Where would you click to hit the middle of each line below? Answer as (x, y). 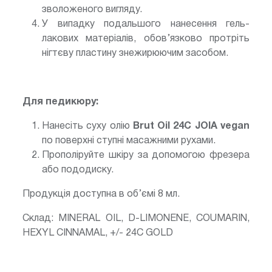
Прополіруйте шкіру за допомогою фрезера (146, 155)
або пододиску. (79, 170)
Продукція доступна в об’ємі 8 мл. (101, 194)
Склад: (41, 218)
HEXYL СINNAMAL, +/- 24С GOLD (98, 233)
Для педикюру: (60, 102)
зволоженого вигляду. (92, 9)
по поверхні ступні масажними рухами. (130, 141)
